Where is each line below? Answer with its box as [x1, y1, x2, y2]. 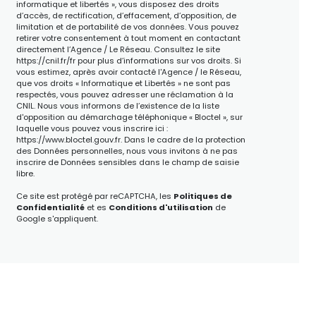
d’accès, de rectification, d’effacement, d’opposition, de [16, 10, 236, 22]
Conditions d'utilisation [108, 202, 213, 214]
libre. [16, 168, 35, 180]
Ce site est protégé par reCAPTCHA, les [16, 190, 174, 202]
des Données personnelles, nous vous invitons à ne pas [16, 145, 238, 157]
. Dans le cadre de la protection [120, 134, 245, 146]
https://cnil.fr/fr [16, 55, 75, 67]
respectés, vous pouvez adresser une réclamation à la [16, 89, 233, 101]
